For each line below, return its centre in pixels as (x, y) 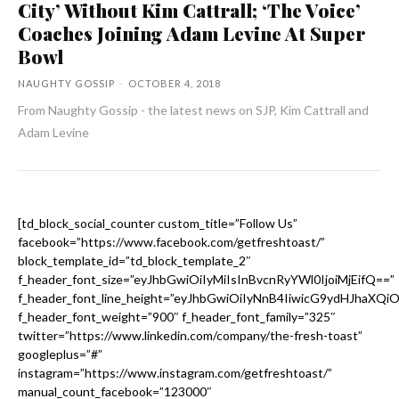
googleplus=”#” (60, 354)
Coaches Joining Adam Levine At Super (191, 33)
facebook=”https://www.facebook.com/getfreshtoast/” (171, 241)
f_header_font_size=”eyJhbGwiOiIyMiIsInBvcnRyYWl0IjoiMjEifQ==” (206, 279)
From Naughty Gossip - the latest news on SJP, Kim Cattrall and (33, 110)
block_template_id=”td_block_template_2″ (134, 260)
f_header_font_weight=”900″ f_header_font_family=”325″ (177, 316)
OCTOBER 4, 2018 (175, 83)
